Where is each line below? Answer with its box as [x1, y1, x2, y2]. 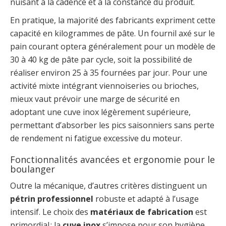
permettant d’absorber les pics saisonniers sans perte [10, 120, 214, 131]
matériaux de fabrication [90, 206, 193, 218]
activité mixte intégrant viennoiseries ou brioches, [10, 80, 199, 92]
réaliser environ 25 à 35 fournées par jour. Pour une [10, 67, 207, 79]
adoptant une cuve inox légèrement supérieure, [10, 106, 191, 118]
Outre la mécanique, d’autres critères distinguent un [10, 180, 207, 192]
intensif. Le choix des [10, 206, 90, 218]
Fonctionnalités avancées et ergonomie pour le [10, 153, 215, 166]
